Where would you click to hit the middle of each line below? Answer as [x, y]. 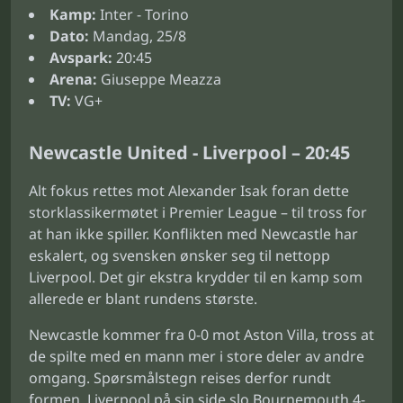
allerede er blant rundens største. [143, 299]
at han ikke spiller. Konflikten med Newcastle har [193, 234]
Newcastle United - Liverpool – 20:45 [189, 152]
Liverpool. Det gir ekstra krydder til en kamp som [196, 277]
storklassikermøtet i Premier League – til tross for [198, 212]
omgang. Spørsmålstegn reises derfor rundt [180, 378]
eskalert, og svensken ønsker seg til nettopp [179, 255]
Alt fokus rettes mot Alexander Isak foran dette [189, 191]
